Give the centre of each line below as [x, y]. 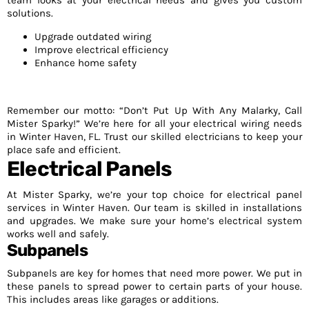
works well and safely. [58, 234]
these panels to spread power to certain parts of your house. [154, 286]
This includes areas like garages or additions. [113, 299]
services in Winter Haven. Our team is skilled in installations [154, 208]
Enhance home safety [86, 63]
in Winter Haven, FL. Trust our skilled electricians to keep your [154, 137]
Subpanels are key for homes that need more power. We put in [154, 273]
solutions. [30, 13]
